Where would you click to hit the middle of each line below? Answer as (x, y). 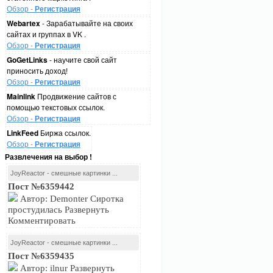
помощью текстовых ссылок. (56, 107)
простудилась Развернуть (58, 210)
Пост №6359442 (41, 186)
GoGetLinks (27, 60)
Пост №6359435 (41, 256)
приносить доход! (37, 70)
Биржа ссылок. (65, 133)
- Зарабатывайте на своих (87, 23)
